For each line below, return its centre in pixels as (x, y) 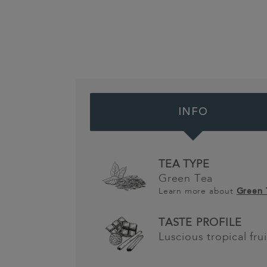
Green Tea (186, 178)
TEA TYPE (184, 164)
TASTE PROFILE (200, 223)
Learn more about (198, 191)
